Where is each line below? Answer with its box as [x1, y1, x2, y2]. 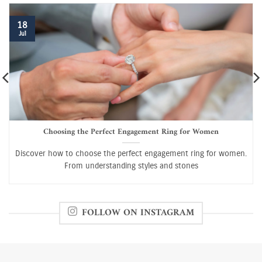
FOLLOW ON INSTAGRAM [82, 205, 194, 222]
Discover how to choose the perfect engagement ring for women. [15, 148, 247, 158]
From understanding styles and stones [64, 160, 198, 171]
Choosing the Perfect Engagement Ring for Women [43, 125, 219, 140]
